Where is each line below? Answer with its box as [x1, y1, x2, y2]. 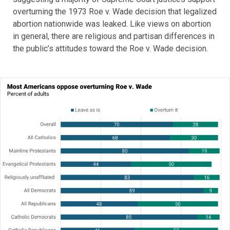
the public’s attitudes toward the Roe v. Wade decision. [13, 44, 208, 54]
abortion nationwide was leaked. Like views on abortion [13, 19, 211, 29]
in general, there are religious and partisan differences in [13, 31, 215, 42]
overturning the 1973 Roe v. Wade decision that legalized [13, 7, 217, 17]
